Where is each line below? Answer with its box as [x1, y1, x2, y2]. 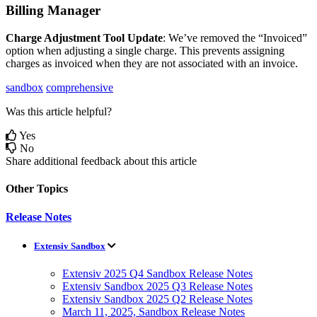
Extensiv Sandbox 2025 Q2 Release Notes [62, 293, 253, 306]
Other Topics [6, 183, 68, 195]
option [6, 45, 34, 57]
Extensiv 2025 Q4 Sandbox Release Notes [62, 267, 253, 280]
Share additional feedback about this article [6, 155, 197, 168]
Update [127, 32, 163, 45]
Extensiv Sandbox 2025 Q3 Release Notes [62, 280, 253, 293]
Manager [47, 3, 100, 18]
